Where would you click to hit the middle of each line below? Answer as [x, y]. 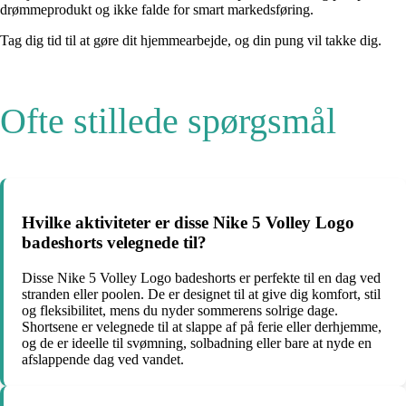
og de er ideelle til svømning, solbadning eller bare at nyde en [197, 343]
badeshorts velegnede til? [114, 243]
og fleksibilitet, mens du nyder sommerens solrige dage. [180, 310]
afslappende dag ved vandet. [103, 359]
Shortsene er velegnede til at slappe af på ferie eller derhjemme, [202, 326]
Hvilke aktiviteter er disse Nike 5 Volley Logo [188, 223]
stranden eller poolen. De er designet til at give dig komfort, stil [201, 294]
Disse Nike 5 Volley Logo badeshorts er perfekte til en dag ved [201, 277]
